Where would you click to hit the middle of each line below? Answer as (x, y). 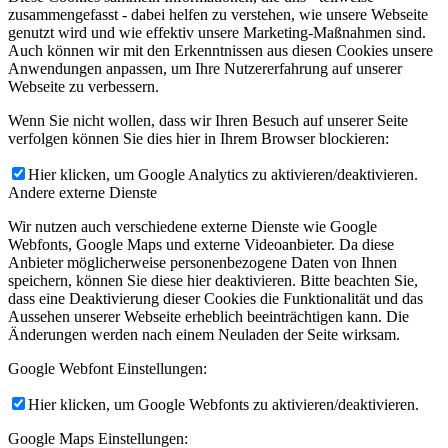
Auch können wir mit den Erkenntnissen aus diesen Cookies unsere (220, 51)
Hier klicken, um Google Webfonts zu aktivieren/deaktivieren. (223, 405)
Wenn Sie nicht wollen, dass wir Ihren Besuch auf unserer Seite (208, 121)
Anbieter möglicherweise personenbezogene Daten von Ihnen (202, 263)
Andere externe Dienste (82, 193)
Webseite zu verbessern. (83, 87)
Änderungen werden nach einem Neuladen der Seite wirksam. (204, 335)
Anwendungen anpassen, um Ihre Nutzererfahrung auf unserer (205, 69)
